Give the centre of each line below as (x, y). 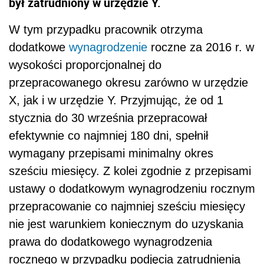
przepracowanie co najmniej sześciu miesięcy (127, 206)
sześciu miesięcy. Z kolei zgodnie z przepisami (130, 171)
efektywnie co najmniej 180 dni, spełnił (108, 135)
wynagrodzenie (108, 47)
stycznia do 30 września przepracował (108, 118)
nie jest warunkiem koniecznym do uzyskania (126, 224)
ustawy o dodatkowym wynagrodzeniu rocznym (132, 188)
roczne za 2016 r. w (201, 47)
